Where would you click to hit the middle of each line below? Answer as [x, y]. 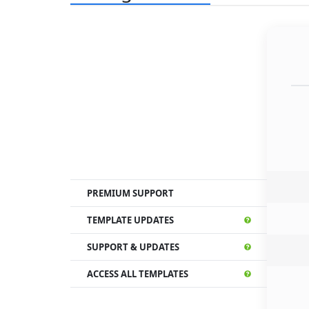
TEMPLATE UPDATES [130, 220]
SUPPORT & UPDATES [133, 247]
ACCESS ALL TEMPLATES [138, 274]
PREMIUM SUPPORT [130, 193]
